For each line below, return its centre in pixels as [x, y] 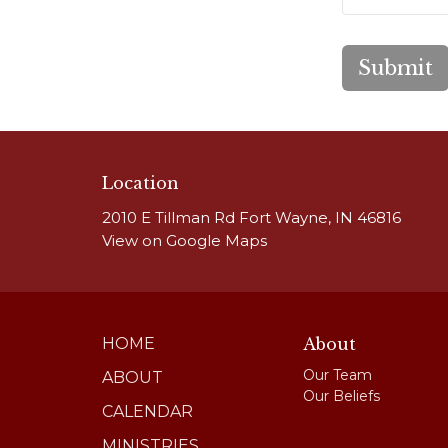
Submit [395, 67]
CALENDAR [147, 412]
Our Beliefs [342, 395]
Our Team [338, 374]
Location [140, 182]
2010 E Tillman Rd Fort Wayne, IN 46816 [251, 218]
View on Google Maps [184, 241]
